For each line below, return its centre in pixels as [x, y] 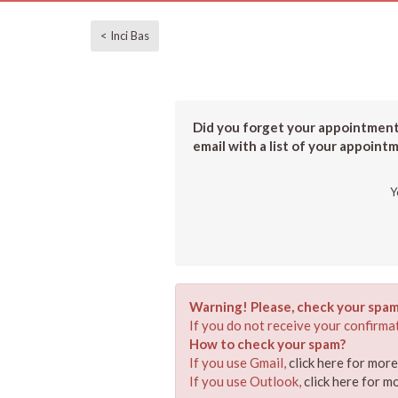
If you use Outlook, [247, 381]
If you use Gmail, [239, 362]
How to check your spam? [267, 344]
